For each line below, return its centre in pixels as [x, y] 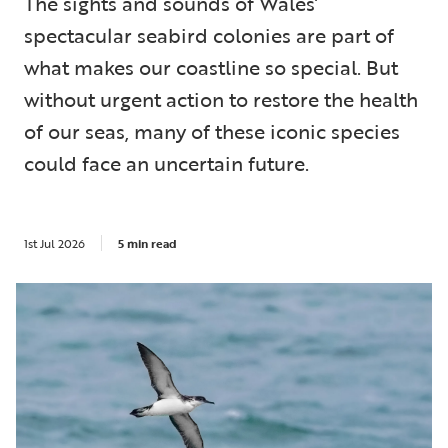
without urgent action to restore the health [221, 99]
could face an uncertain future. [166, 163]
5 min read [147, 243]
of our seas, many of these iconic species [212, 131]
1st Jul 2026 [54, 243]
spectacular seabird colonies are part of [209, 35]
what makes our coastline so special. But [211, 67]
